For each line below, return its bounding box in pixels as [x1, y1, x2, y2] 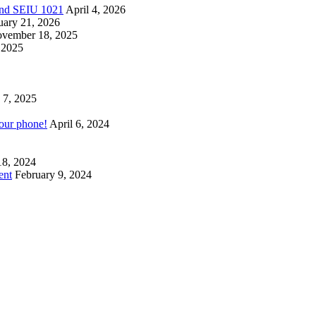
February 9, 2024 [15, 169, 92, 181]
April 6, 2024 [49, 118, 109, 130]
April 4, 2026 [66, 4, 126, 16]
